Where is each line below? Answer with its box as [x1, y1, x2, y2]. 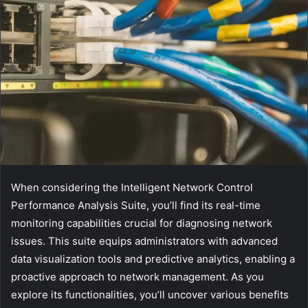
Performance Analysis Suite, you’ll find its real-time [11, 199, 261, 212]
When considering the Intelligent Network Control [11, 181, 253, 195]
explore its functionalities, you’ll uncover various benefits [11, 288, 289, 302]
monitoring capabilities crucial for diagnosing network [11, 217, 272, 230]
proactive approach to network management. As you [11, 270, 264, 284]
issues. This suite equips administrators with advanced [11, 234, 278, 248]
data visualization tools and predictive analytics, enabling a [11, 252, 295, 266]
